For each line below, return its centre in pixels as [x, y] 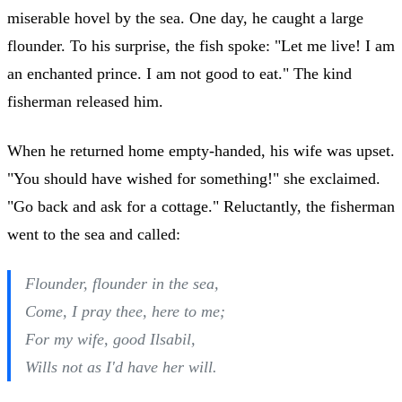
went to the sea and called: [94, 234]
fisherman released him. [85, 101]
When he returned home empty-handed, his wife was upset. [201, 150]
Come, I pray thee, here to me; [125, 311]
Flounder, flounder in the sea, [122, 283]
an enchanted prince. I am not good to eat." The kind [179, 73]
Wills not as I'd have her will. [121, 367]
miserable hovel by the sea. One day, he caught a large [185, 17]
